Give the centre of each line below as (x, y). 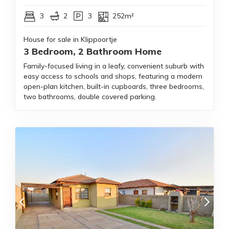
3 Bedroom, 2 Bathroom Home (93, 52)
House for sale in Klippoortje (70, 40)
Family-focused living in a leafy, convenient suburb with (114, 66)
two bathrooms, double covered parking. (90, 97)
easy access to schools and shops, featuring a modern (113, 76)
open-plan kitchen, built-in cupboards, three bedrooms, (114, 87)
